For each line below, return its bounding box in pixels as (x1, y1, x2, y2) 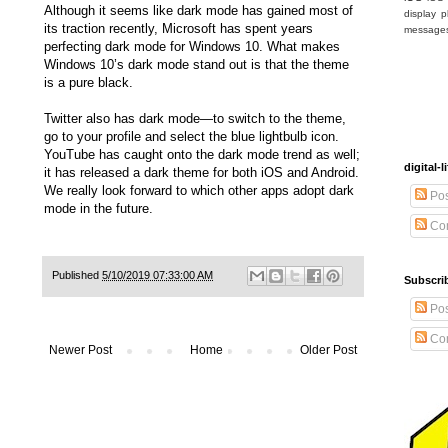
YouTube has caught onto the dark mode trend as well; (44, 147, 360, 163)
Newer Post (49, 343, 112, 358)
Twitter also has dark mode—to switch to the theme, (44, 111, 346, 127)
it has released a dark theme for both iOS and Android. (44, 165, 359, 181)
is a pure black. (44, 75, 133, 91)
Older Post (300, 343, 357, 358)
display (404, 8, 436, 20)
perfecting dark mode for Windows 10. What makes (44, 39, 340, 55)
